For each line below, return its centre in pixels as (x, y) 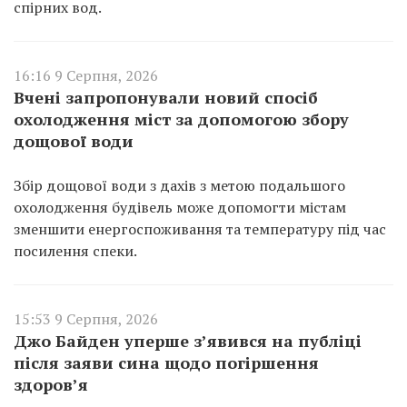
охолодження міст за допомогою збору (181, 119)
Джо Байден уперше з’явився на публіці (188, 341)
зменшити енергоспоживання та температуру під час (200, 229)
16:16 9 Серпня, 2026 (86, 76)
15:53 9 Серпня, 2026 (86, 319)
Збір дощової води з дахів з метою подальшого (179, 186)
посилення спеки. (75, 251)
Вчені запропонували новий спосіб (166, 98)
